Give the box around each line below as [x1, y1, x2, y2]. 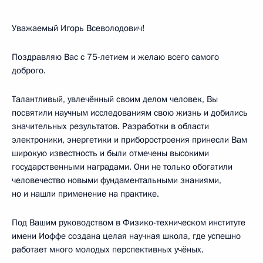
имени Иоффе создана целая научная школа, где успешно [12, 230, 241, 242]
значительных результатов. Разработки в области [12, 120, 209, 132]
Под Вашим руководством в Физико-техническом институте [12, 217, 245, 228]
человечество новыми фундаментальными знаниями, [12, 174, 221, 186]
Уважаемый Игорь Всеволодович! [12, 22, 145, 34]
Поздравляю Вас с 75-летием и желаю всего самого [12, 51, 219, 63]
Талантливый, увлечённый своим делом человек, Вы [12, 93, 218, 105]
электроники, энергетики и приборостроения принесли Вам [12, 134, 247, 146]
